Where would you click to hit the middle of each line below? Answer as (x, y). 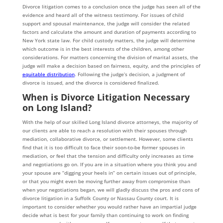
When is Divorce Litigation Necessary (106, 97)
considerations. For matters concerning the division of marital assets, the (110, 57)
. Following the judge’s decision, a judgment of (129, 74)
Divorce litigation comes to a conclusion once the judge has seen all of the (111, 7)
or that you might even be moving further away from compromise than (106, 181)
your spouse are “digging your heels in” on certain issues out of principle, (109, 173)
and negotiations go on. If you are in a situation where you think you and (109, 165)
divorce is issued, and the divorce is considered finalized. (91, 83)
